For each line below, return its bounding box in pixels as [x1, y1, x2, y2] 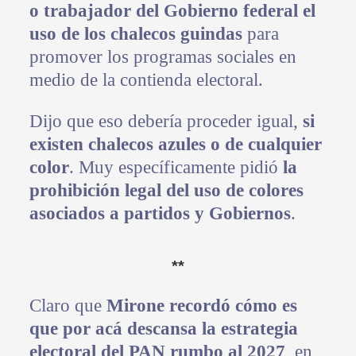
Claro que [29, 296, 106, 316]
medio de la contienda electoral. [29, 70, 263, 91]
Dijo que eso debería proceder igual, [29, 111, 303, 132]
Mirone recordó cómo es [106, 296, 297, 316]
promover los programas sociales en [29, 47, 296, 68]
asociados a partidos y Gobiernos [29, 203, 291, 224]
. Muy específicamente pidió [68, 157, 283, 178]
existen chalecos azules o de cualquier [29, 134, 322, 155]
